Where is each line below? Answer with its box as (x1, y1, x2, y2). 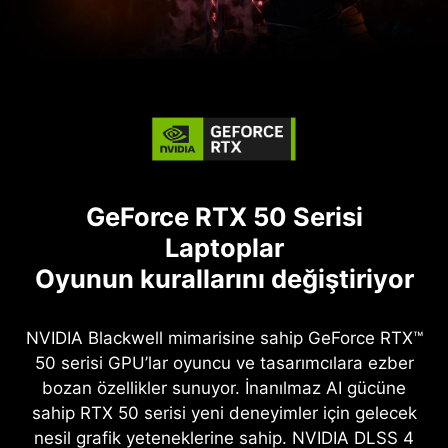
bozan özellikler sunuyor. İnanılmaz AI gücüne (42, 378, 406, 399)
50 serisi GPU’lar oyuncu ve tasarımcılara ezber (34, 353, 414, 374)
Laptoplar (164, 232, 284, 264)
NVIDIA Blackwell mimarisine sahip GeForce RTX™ (25, 328, 423, 349)
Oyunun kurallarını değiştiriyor (34, 263, 414, 295)
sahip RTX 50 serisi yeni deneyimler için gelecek (31, 403, 417, 424)
